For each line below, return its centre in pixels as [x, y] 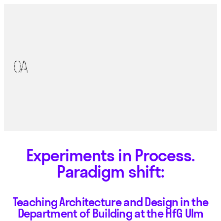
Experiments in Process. [110, 156]
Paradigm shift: [110, 172]
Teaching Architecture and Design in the [110, 202]
